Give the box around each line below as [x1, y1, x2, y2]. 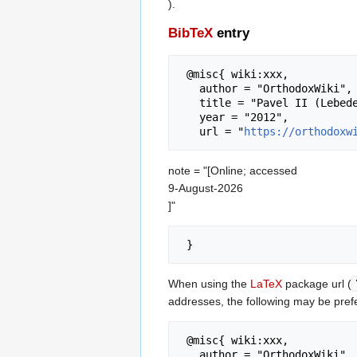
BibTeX [168, 25, 213, 41]
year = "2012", [180, 111, 199, 124]
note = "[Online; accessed [168, 164, 297, 178]
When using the [168, 277, 250, 291]
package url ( [282, 277, 351, 291]
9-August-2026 [168, 182, 243, 195]
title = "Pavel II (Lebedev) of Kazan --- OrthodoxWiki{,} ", [180, 96, 199, 110]
